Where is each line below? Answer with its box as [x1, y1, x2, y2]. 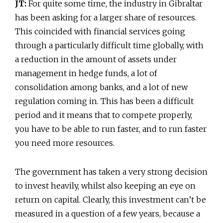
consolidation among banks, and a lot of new [15, 82, 188, 92]
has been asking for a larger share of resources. [15, 12, 197, 22]
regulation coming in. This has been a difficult [15, 96, 194, 106]
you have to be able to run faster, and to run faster [15, 123, 207, 134]
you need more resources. [15, 137, 114, 148]
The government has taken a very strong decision [15, 166, 208, 177]
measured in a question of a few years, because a [15, 208, 200, 219]
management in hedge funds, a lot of [15, 68, 157, 78]
